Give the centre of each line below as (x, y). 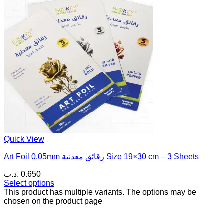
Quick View (24, 139)
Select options (29, 183)
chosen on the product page (53, 201)
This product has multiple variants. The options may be (100, 192)
